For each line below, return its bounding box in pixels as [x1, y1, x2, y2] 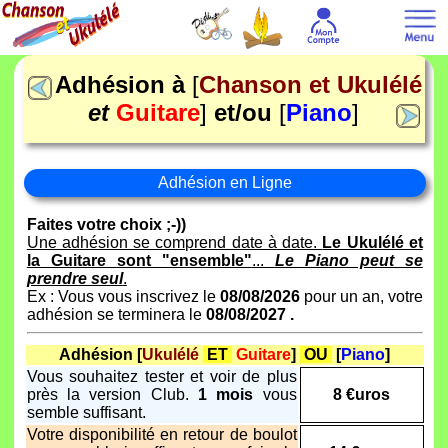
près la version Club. [26, 386, 199, 404]
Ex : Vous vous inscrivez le [26, 288, 220, 306]
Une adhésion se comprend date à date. [26, 234, 323, 252]
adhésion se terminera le [26, 306, 206, 324]
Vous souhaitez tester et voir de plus [26, 368, 297, 386]
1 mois [198, 386, 254, 404]
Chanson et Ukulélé [199, 71, 423, 99]
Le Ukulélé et [322, 234, 423, 252]
